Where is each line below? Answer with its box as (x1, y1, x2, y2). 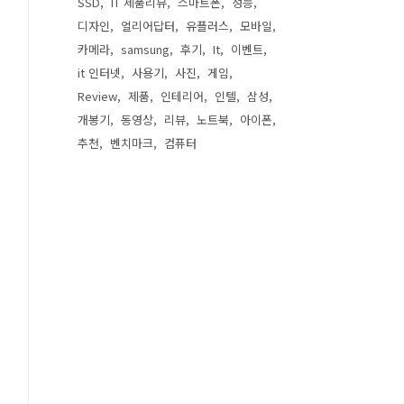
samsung (121, 41, 170, 58)
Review (78, 87, 117, 105)
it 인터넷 (78, 64, 121, 81)
